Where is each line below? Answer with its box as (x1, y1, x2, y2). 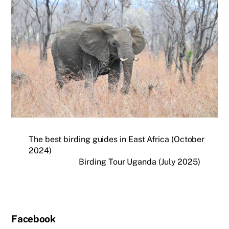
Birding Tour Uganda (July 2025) (79, 157, 200, 167)
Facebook (11, 213, 56, 224)
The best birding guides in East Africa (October (29, 134, 205, 145)
